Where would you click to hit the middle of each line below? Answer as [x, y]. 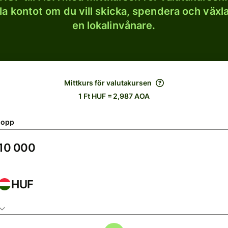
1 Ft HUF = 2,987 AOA [114, 96]
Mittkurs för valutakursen [108, 83]
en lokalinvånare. [114, 25]
